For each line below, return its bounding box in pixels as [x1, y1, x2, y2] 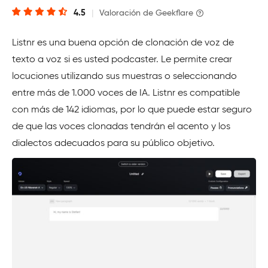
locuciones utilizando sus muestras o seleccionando [12, 71, 237, 81]
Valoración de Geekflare [99, 8, 193, 17]
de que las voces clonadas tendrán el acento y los [12, 121, 230, 132]
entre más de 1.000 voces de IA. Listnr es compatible [12, 88, 240, 98]
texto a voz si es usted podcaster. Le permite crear [12, 54, 232, 65]
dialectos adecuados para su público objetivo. [12, 138, 215, 148]
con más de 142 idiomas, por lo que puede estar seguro [12, 105, 252, 115]
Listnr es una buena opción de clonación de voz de [12, 38, 234, 48]
